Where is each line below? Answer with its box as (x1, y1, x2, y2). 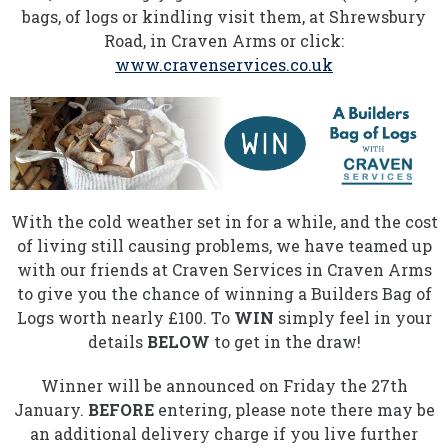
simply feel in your (273, 307, 432, 329)
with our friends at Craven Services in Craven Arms (16, 259, 432, 281)
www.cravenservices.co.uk (115, 53, 333, 75)
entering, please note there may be (153, 399, 435, 421)
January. (13, 399, 88, 421)
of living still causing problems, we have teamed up (16, 235, 432, 257)
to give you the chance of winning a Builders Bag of (16, 283, 432, 305)
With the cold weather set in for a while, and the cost (10, 211, 438, 233)
